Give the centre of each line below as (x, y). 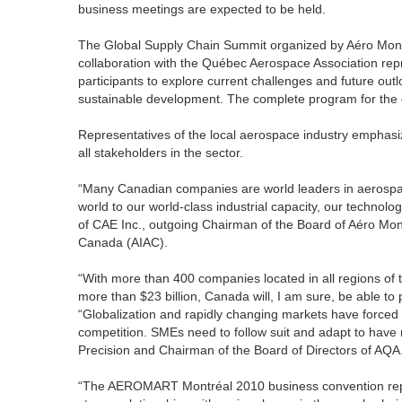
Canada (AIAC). (123, 242)
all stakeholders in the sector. (161, 153)
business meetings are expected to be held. (202, 9)
